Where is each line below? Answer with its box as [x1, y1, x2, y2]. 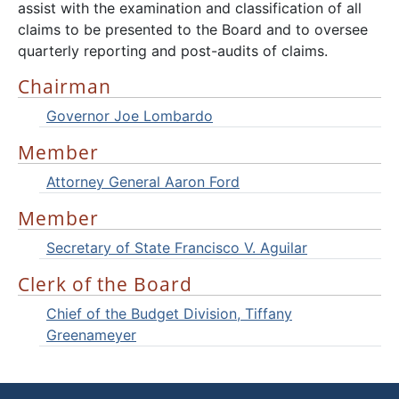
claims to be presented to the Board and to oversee [18, 20, 368, 38]
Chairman [18, 74, 111, 99]
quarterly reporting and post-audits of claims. [18, 42, 328, 60]
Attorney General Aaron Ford [46, 173, 240, 191]
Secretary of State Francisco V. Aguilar [46, 239, 307, 256]
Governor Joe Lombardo [46, 107, 213, 125]
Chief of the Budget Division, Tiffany [46, 305, 292, 322]
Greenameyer [46, 326, 136, 344]
